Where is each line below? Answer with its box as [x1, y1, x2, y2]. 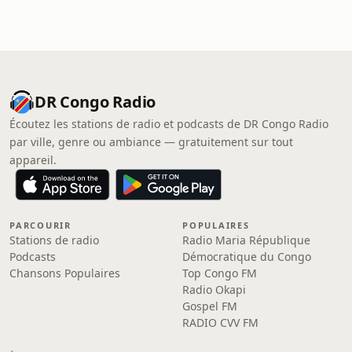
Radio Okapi [182, 282, 246, 297]
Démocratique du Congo [182, 249, 311, 264]
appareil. [9, 152, 57, 167]
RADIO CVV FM [182, 315, 258, 330]
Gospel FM [182, 299, 237, 313]
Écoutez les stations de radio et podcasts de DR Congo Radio [9, 116, 328, 131]
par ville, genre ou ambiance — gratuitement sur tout [9, 134, 293, 149]
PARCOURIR [9, 219, 71, 231]
